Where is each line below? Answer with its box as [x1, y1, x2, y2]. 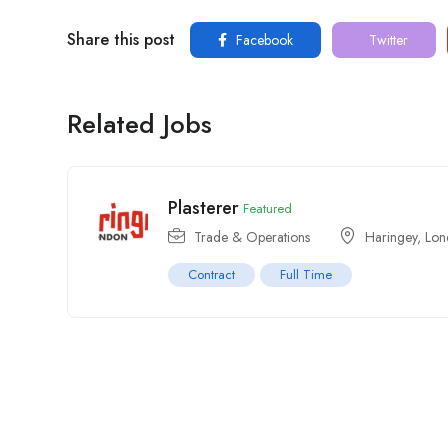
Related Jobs [67, 105, 212, 143]
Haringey [365, 227, 417, 247]
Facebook [232, 30, 293, 50]
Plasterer [168, 195, 238, 221]
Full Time [280, 265, 332, 284]
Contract [188, 265, 235, 284]
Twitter [365, 30, 408, 50]
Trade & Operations [194, 227, 310, 247]
